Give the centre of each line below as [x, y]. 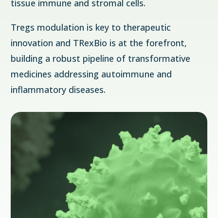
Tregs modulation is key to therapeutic [91, 27]
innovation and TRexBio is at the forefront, [99, 43]
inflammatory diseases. [58, 90]
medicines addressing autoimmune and [91, 74]
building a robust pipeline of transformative [101, 58]
